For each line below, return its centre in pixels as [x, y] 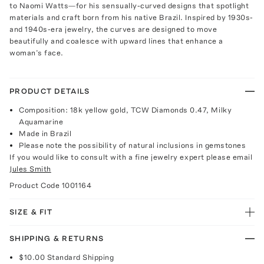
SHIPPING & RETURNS [57, 238]
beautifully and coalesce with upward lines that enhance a [116, 41]
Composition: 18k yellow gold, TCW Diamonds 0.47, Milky [126, 110]
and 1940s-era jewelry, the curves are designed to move [113, 29]
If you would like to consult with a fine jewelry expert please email [131, 157]
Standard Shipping [80, 257]
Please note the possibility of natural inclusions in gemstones [133, 145]
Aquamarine [41, 121]
